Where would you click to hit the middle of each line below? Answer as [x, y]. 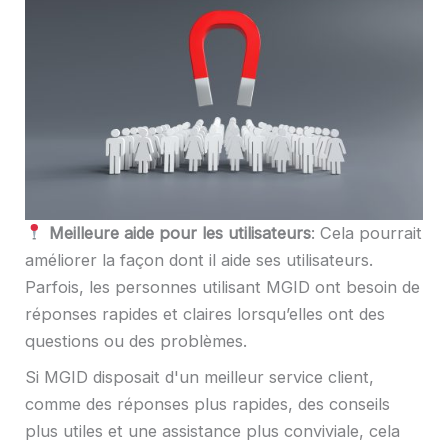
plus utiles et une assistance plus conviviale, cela [212, 431]
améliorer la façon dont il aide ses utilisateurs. [199, 259]
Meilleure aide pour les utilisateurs [179, 232]
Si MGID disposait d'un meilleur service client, [199, 377]
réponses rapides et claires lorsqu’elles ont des [205, 313]
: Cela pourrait [366, 232]
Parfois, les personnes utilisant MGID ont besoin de [222, 286]
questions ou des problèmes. [136, 340]
